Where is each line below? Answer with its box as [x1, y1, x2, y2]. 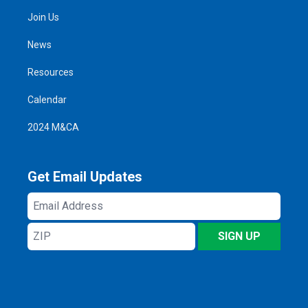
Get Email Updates [27, 168, 142, 185]
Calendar [27, 93, 67, 105]
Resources [27, 66, 74, 78]
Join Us [27, 11, 59, 23]
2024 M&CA [27, 121, 79, 133]
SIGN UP [218, 229, 261, 243]
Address [27, 210, 71, 223]
